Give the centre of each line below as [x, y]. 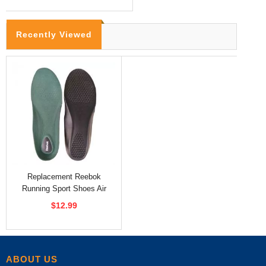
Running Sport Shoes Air [64, 188]
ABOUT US [32, 259]
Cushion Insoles [64, 200]
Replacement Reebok [64, 176]
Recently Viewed [54, 34]
